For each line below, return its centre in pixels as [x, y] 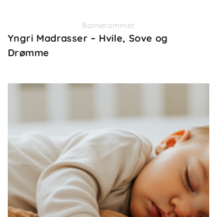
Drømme [29, 53]
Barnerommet [108, 25]
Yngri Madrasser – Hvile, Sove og [88, 38]
